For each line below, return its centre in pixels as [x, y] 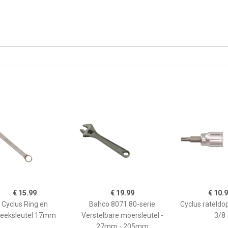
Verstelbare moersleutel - [122, 215]
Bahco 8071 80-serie [122, 204]
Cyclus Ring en [24, 204]
